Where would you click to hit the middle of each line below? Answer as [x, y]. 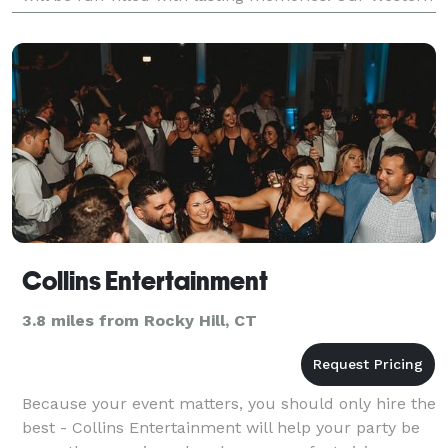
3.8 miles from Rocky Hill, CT [139, 320]
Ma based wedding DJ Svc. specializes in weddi [204, 19]
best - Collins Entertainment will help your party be [221, 427]
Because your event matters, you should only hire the [229, 403]
